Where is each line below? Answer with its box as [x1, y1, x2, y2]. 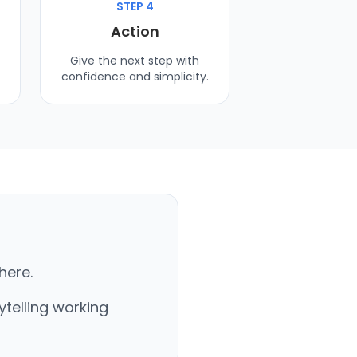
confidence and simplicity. [61, 68, 209, 84]
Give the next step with [70, 52, 199, 69]
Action [110, 21, 159, 41]
